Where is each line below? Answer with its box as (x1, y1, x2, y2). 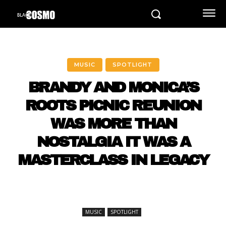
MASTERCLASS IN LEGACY (18, 152, 208, 168)
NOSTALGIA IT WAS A (36, 134, 190, 150)
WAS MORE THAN (50, 116, 176, 132)
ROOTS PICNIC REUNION (25, 97, 201, 114)
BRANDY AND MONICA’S (28, 79, 198, 95)
